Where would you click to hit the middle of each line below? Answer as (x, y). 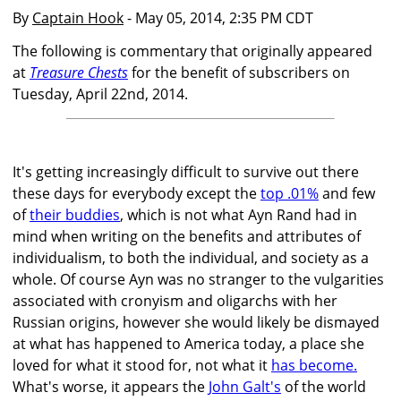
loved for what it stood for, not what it (142, 366)
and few (347, 194)
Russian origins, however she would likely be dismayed (196, 323)
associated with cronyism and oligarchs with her (175, 301)
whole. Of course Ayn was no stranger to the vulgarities (198, 280)
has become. (314, 366)
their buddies (75, 215)
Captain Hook (78, 18)
